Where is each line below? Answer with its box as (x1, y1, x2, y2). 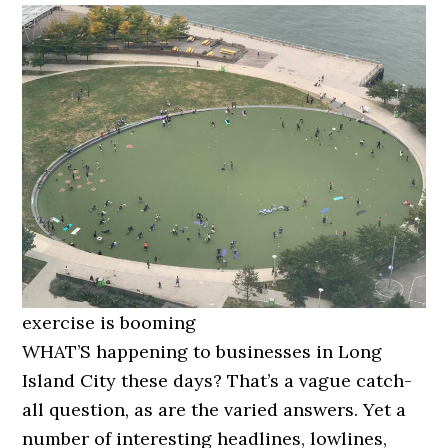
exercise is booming (22, 310, 197, 334)
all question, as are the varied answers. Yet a (22, 397, 407, 421)
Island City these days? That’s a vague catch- (22, 368, 413, 392)
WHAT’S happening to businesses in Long (22, 339, 383, 363)
